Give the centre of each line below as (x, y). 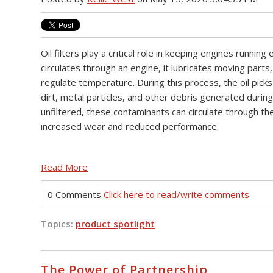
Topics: (58, 223)
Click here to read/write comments (176, 194)
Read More (64, 167)
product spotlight (115, 223)
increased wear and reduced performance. (130, 126)
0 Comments (76, 194)
